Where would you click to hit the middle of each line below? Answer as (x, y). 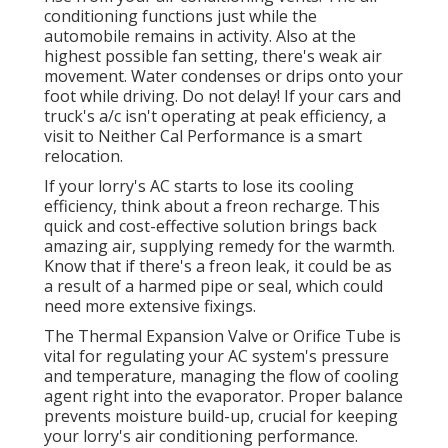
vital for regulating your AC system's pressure (216, 356)
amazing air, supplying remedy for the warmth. (219, 246)
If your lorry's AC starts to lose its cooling (199, 186)
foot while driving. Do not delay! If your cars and (222, 96)
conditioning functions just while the (180, 16)
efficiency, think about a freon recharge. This (212, 206)
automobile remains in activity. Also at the (200, 36)
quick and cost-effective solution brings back (210, 226)
